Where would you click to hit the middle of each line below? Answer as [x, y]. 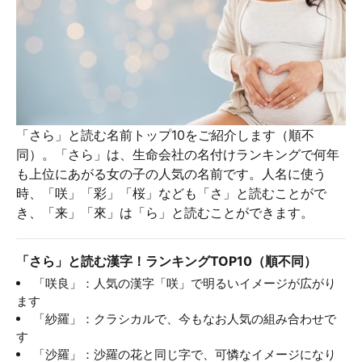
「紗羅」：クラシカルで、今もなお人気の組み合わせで [185, 319]
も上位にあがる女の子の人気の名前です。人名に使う [171, 174]
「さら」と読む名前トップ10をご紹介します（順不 [165, 135]
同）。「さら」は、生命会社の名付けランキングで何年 [178, 155]
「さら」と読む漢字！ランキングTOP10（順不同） [166, 261]
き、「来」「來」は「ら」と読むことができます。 [165, 213]
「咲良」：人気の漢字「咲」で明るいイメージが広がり [185, 284]
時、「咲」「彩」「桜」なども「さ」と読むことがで [171, 194]
